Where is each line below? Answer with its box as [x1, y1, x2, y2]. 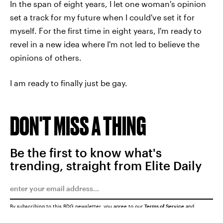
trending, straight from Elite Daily [10, 158, 202, 173]
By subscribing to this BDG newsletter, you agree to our [10, 203, 144, 209]
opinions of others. [10, 52, 82, 62]
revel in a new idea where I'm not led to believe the [10, 39, 200, 49]
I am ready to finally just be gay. [10, 78, 127, 88]
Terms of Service [144, 203, 184, 209]
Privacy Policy [10, 208, 44, 215]
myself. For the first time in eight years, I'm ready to [10, 25, 202, 35]
